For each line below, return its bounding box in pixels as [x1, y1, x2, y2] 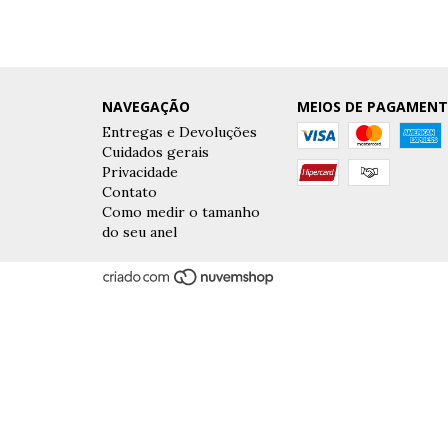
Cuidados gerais [102, 143, 209, 162]
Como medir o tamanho [102, 203, 260, 222]
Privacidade [102, 163, 178, 182]
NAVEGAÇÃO [102, 97, 190, 117]
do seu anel [102, 223, 177, 242]
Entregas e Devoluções [102, 123, 257, 142]
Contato [102, 183, 157, 202]
